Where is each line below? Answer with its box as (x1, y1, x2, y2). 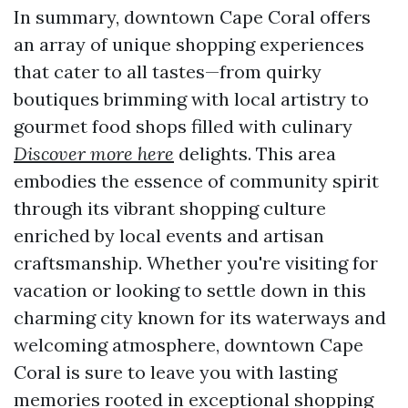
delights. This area (174, 142, 336, 165)
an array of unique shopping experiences (14, 33, 364, 56)
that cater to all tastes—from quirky (14, 60, 321, 83)
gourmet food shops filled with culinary (14, 115, 352, 138)
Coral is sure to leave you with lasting (14, 361, 337, 383)
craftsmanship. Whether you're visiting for (14, 251, 378, 274)
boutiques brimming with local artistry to (14, 87, 369, 110)
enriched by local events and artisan (14, 224, 324, 247)
